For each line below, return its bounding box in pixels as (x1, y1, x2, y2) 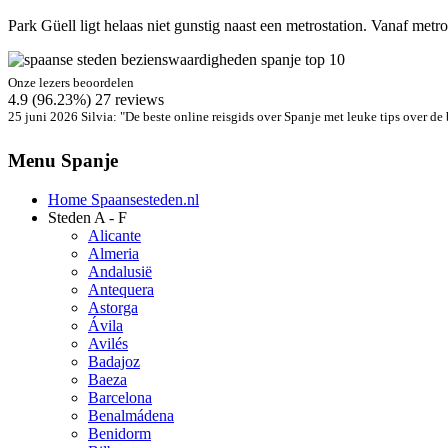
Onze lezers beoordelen (8, 75, 134, 91)
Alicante (88, 227, 141, 245)
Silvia (81, 109, 113, 125)
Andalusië (88, 263, 152, 281)
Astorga (88, 299, 138, 317)
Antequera (88, 281, 154, 299)
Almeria (88, 245, 139, 263)
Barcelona (88, 389, 152, 407)
